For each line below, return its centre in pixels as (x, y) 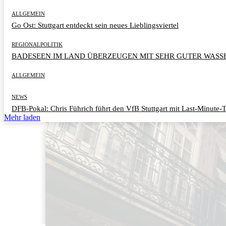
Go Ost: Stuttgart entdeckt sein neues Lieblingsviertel (95, 25)
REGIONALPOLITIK (37, 44)
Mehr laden (22, 117)
